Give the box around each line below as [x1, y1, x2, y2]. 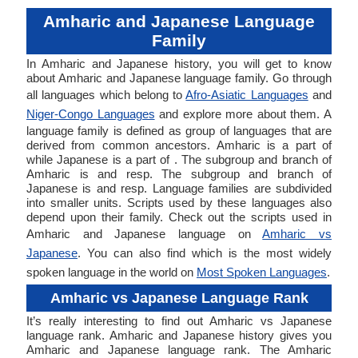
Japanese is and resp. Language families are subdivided [26, 181, 332, 195]
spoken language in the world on [26, 265, 197, 279]
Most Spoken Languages [197, 265, 327, 279]
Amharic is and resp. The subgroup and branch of [26, 167, 332, 181]
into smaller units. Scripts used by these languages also [26, 196, 332, 209]
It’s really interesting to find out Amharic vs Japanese [26, 314, 332, 328]
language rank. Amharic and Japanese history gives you [26, 328, 332, 342]
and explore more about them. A [154, 107, 332, 121]
